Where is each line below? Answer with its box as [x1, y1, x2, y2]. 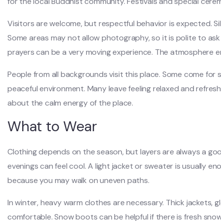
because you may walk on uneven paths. [7, 175, 149, 185]
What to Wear [7, 117, 97, 136]
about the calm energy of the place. [7, 98, 134, 108]
